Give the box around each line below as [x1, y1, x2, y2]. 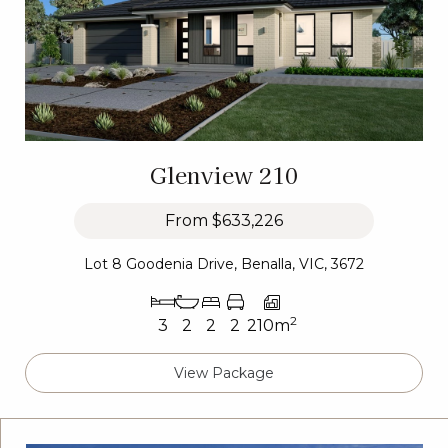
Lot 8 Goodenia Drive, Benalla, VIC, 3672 [84, 254, 364, 273]
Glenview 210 [150, 157, 298, 190]
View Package [174, 363, 274, 382]
